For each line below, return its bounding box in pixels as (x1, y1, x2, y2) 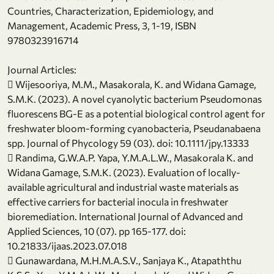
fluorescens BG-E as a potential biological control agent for (7, 108, 265, 120)
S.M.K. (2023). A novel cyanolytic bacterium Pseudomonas (7, 93, 262, 105)
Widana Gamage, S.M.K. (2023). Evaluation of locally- (7, 166, 240, 179)
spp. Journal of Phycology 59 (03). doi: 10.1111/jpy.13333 (7, 137, 249, 149)
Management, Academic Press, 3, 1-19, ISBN (7, 20, 196, 32)
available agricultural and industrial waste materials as (7, 181, 239, 193)
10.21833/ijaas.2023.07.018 (7, 240, 127, 252)
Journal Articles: (7, 64, 76, 76)
